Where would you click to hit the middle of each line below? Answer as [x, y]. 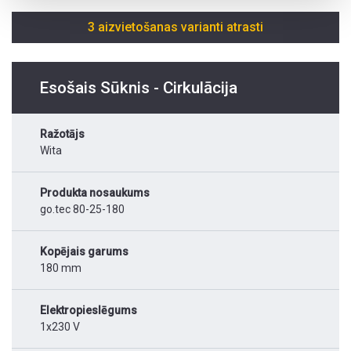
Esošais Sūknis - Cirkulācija [139, 88]
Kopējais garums [84, 252]
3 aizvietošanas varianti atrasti [175, 27]
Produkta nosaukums [95, 193]
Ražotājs [62, 134]
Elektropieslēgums [89, 311]
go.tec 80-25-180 [82, 210]
